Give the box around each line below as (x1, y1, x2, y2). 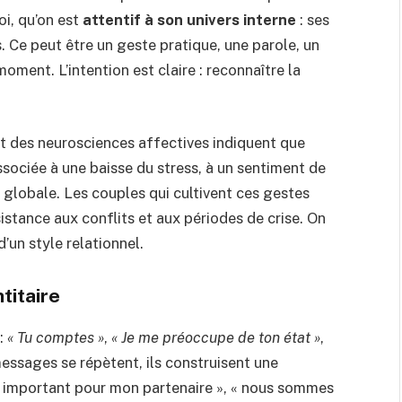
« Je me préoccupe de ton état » (111, 328, 320, 346)
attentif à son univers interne (83, 10, 296, 29)
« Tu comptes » (7, 328, 104, 346)
